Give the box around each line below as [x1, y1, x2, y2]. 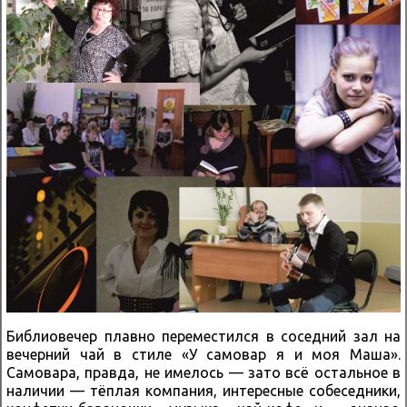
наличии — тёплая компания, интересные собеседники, [6, 382, 401, 399]
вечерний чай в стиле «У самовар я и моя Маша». [6, 345, 401, 362]
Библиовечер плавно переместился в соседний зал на [6, 327, 401, 344]
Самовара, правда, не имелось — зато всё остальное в [6, 363, 401, 381]
